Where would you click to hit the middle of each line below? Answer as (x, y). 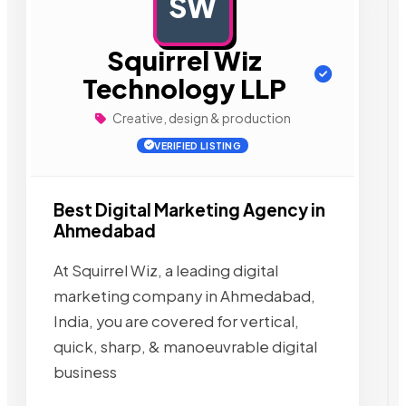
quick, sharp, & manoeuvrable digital (185, 346)
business (85, 372)
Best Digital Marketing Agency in (189, 210)
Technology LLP (184, 88)
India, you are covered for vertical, (176, 321)
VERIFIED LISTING (198, 145)
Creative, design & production (200, 118)
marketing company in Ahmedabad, (184, 295)
